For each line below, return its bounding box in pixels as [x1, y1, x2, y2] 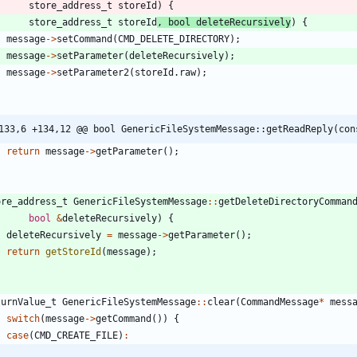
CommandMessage [241, 296, 319, 308]
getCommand [96, 312, 151, 324]
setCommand [57, 33, 112, 45]
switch [6, 312, 40, 324]
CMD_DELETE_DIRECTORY [118, 33, 229, 45]
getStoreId [45, 245, 101, 257]
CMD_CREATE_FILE [34, 329, 118, 341]
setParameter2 [57, 66, 129, 78]
